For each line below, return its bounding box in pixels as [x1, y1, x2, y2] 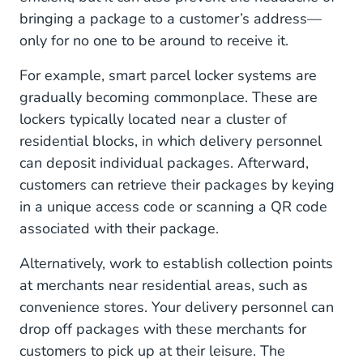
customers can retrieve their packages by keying [19, 175, 335, 194]
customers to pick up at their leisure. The [19, 341, 285, 361]
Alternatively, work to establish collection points [19, 254, 333, 273]
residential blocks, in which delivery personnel [19, 131, 322, 151]
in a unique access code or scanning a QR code [19, 197, 327, 216]
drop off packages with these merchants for [19, 319, 306, 339]
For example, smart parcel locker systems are [19, 66, 317, 85]
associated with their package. [19, 219, 219, 238]
